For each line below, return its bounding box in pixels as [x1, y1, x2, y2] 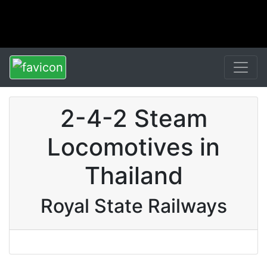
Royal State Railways [40, 194, 227, 218]
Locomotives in [47, 132, 220, 162]
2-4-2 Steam [60, 104, 207, 133]
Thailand [84, 161, 183, 190]
